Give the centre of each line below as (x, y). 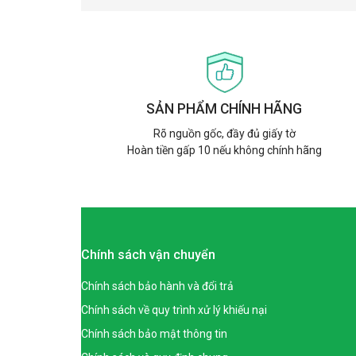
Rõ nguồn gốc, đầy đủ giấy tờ (224, 133)
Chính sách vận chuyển (148, 255)
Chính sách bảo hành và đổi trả (157, 286)
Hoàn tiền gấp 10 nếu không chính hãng (224, 150)
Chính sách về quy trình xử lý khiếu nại (174, 310)
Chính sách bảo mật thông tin (154, 334)
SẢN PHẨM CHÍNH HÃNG (224, 109)
